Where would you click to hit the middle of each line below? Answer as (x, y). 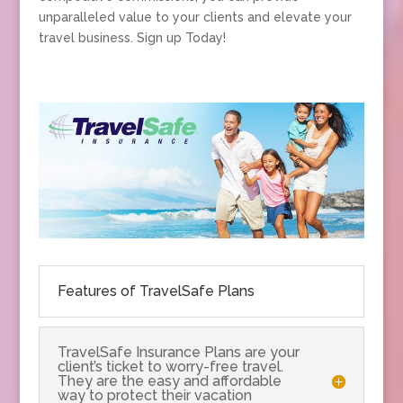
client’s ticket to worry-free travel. (170, 366)
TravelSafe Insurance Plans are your (178, 352)
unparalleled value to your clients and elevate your (195, 17)
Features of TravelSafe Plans (156, 291)
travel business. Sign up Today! (132, 37)
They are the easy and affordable (169, 381)
